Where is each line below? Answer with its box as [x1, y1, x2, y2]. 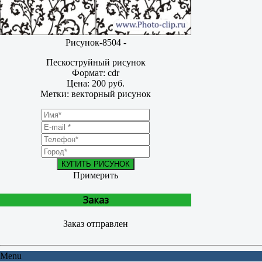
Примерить [73, 170, 118, 181]
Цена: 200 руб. [67, 78, 125, 89]
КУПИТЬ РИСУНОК [61, 160, 130, 169]
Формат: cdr [72, 68, 119, 78]
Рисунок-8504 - [65, 37, 126, 48]
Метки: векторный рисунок [40, 89, 151, 99]
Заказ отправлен [63, 218, 128, 229]
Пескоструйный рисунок [46, 57, 146, 68]
